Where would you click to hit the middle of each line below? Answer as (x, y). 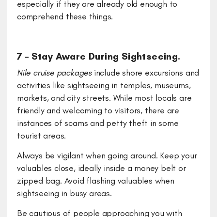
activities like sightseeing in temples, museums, (104, 85)
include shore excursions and (146, 73)
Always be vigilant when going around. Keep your (107, 156)
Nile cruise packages (54, 73)
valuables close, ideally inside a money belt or (101, 168)
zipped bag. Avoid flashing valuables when (96, 181)
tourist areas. (42, 136)
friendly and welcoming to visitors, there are (98, 111)
